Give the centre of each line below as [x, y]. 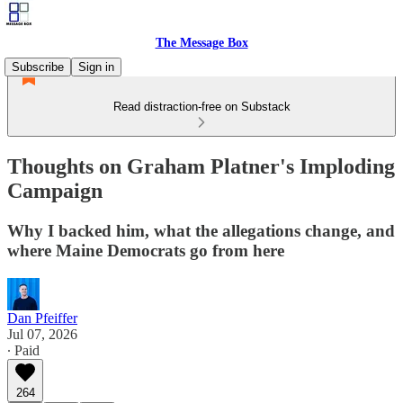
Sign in [96, 67]
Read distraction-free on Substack [201, 107]
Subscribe [38, 67]
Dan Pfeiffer [42, 318]
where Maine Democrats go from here [146, 250]
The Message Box [201, 43]
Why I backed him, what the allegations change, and [201, 230]
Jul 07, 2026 [42, 334]
